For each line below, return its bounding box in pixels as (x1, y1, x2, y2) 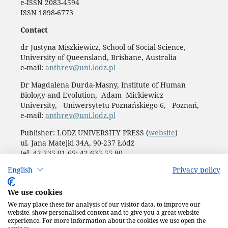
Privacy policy (173, 164, 220, 175)
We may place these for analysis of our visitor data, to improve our (8, 200, 201, 209)
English (8, 164, 33, 175)
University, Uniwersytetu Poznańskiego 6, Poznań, (20, 100, 201, 110)
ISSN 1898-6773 (20, 7, 73, 17)
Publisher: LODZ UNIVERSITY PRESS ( (20, 127, 149, 137)
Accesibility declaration (20, 175, 100, 185)
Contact (20, 24, 48, 35)
